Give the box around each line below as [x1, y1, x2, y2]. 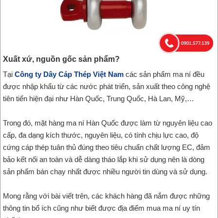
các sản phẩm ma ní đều [124, 70, 204, 79]
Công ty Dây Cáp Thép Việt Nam [15, 70, 124, 79]
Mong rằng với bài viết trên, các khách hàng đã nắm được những [3, 192, 210, 200]
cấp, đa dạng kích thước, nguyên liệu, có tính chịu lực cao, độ [3, 131, 199, 140]
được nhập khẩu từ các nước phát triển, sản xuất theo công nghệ [3, 82, 210, 91]
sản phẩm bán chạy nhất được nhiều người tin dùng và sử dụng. [3, 167, 207, 176]
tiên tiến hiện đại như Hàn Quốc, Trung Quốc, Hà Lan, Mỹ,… [3, 94, 194, 103]
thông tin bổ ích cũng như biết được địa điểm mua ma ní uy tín [3, 204, 200, 213]
